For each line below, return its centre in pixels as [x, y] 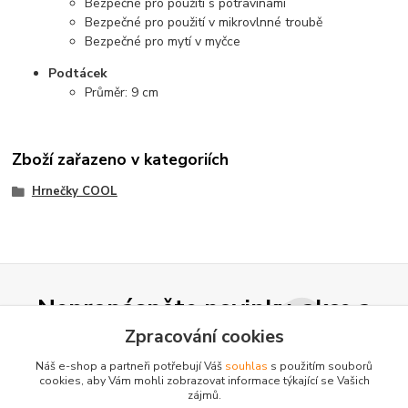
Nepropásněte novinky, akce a [204, 307]
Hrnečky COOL [74, 192]
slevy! [204, 339]
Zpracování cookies [204, 337]
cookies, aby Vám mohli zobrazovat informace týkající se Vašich [204, 381]
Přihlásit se [316, 395]
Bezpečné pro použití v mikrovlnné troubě [204, 22]
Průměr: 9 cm [122, 92]
